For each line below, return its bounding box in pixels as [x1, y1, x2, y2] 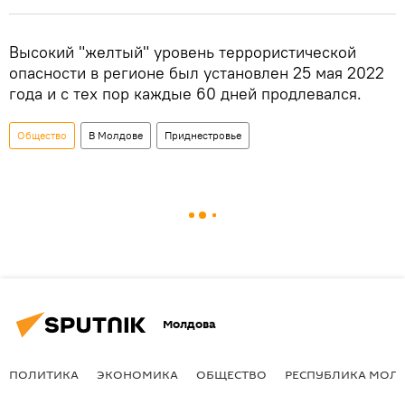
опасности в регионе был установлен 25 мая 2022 [9, 61, 384, 83]
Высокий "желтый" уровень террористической [9, 41, 356, 62]
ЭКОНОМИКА [97, 365, 178, 382]
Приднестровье [165, 127, 241, 142]
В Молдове [89, 127, 143, 142]
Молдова [163, 316, 216, 334]
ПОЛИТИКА [9, 365, 79, 382]
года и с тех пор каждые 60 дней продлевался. [9, 82, 362, 104]
